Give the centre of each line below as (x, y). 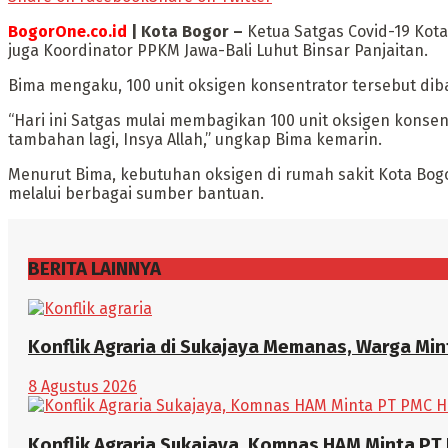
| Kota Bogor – (185, 32)
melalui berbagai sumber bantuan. (136, 194)
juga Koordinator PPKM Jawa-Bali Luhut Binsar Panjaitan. (218, 51)
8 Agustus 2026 (82, 387)
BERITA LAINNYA (94, 268)
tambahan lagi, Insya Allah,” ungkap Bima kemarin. (195, 140)
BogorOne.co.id (67, 32)
